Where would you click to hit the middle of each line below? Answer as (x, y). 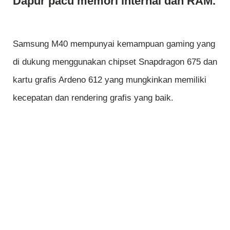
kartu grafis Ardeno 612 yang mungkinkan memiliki (110, 80)
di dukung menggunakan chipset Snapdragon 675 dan (115, 62)
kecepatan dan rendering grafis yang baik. (93, 98)
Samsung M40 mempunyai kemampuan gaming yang (114, 44)
